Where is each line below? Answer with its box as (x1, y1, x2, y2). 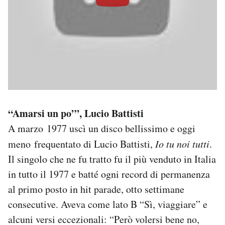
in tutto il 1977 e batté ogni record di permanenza (8, 167, 210, 181)
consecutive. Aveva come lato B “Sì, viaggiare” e (8, 197, 207, 211)
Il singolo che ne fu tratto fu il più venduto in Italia (8, 152, 216, 166)
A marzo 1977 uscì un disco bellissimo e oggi (8, 121, 195, 135)
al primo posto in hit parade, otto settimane (8, 182, 184, 196)
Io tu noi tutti (155, 137, 209, 150)
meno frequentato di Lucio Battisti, (8, 137, 155, 151)
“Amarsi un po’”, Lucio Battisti (8, 105, 144, 121)
